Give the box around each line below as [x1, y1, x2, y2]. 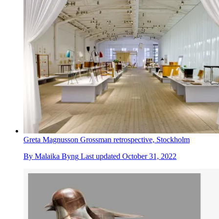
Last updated [81, 152, 122, 161]
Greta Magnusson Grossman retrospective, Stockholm [23, 135, 190, 144]
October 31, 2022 [122, 152, 176, 161]
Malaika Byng [35, 152, 79, 161]
